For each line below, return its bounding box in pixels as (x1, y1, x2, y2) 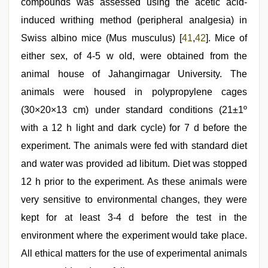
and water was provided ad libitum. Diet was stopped (21, 158, 247, 169)
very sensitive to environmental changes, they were (21, 194, 247, 205)
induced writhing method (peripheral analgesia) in (21, 14, 247, 25)
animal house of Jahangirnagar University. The (21, 68, 247, 79)
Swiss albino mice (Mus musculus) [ (21, 32, 182, 43)
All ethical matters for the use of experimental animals (21, 248, 247, 258)
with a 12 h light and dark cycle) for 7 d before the (21, 122, 247, 133)
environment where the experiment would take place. (21, 230, 247, 240)
